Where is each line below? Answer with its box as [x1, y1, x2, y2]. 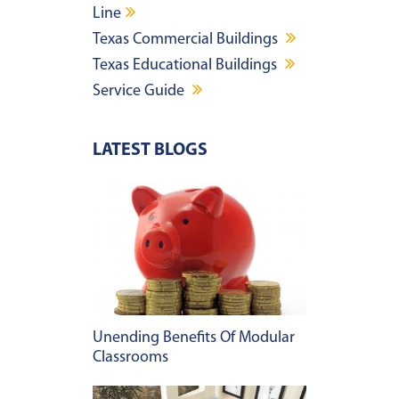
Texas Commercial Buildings [93, 31, 281, 49]
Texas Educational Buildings [93, 57, 281, 75]
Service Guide [93, 83, 188, 101]
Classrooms [93, 349, 168, 367]
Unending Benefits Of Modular [93, 330, 295, 347]
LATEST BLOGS [93, 142, 208, 160]
